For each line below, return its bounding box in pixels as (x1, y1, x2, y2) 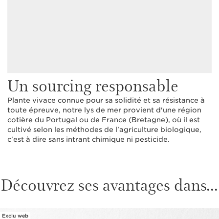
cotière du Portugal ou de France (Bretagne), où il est (7, 116, 200, 124)
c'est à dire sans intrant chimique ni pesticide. (7, 135, 170, 144)
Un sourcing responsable (7, 74, 178, 96)
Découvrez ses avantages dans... (1, 173, 218, 196)
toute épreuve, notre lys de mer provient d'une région (7, 106, 201, 114)
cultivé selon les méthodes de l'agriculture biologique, (7, 126, 201, 134)
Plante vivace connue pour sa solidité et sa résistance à (7, 96, 205, 105)
